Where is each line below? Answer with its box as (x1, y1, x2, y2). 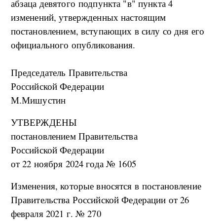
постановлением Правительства (10, 130, 138, 143)
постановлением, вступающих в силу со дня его (10, 25, 205, 37)
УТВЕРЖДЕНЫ (10, 116, 77, 129)
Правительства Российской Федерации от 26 (10, 193, 189, 206)
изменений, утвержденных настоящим (10, 11, 166, 24)
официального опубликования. (10, 38, 136, 51)
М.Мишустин (10, 94, 66, 107)
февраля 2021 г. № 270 (10, 207, 101, 220)
